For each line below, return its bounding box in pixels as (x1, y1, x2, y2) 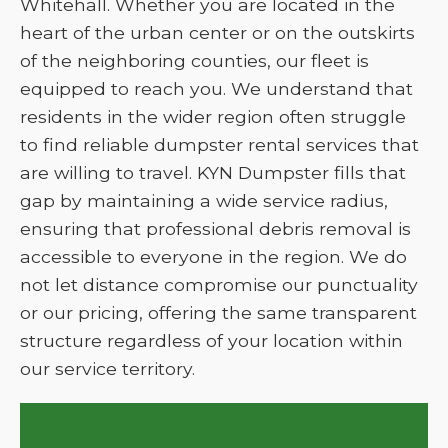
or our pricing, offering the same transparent (20, 302, 417, 323)
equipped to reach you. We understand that (20, 78, 413, 99)
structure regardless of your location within (20, 330, 403, 351)
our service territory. (20, 358, 195, 379)
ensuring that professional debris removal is (20, 218, 411, 239)
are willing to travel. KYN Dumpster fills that (20, 162, 406, 183)
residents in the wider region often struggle (20, 106, 406, 127)
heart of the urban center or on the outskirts (20, 22, 415, 43)
